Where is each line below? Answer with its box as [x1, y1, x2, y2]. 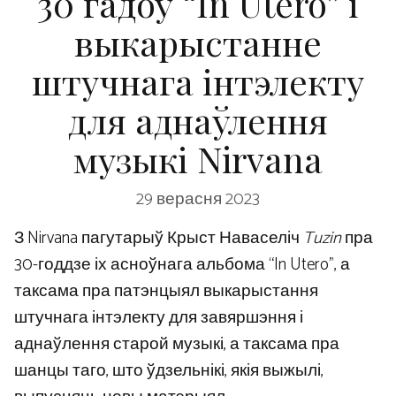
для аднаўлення [68, 96, 328, 143]
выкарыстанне [74, 19, 322, 65]
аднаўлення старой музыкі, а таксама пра [14, 330, 339, 358]
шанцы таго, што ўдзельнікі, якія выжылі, [14, 356, 324, 385]
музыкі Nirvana [73, 135, 323, 182]
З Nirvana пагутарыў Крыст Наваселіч [14, 224, 300, 252]
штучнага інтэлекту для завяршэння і [14, 303, 303, 331]
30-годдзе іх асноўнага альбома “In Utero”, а [14, 250, 350, 278]
